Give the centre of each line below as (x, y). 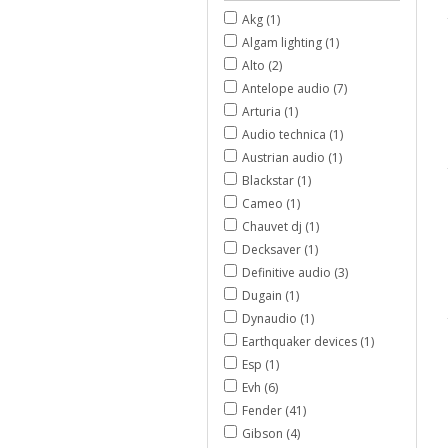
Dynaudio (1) (278, 318)
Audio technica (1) (292, 134)
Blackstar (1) (276, 180)
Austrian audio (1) (292, 157)
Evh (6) (260, 387)
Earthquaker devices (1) (308, 341)
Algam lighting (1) (290, 42)
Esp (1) (260, 364)
